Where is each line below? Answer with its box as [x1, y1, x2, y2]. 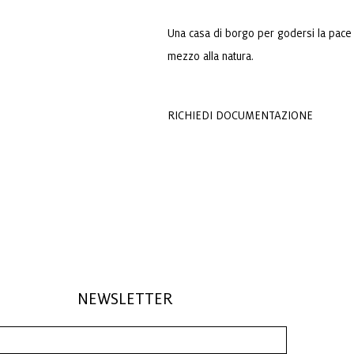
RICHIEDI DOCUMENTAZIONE [168, 110, 313, 122]
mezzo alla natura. [168, 51, 254, 62]
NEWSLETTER [77, 291, 173, 308]
